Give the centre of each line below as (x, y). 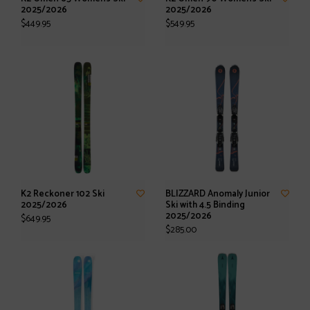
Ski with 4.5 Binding (205, 205)
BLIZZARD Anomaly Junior (218, 194)
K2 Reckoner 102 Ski (63, 194)
